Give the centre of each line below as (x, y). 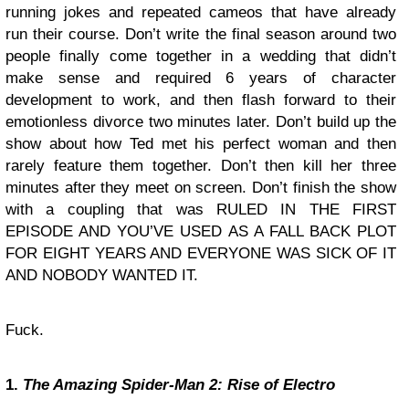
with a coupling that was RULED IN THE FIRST (201, 209)
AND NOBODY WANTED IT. (102, 275)
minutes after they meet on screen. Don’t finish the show (201, 187)
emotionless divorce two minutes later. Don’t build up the (201, 121)
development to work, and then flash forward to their (201, 100)
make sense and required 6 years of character (201, 78)
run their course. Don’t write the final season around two (201, 34)
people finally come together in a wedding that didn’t (201, 56)
